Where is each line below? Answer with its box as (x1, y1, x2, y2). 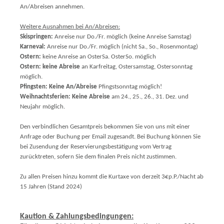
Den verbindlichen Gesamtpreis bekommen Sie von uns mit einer (20, 123, 190, 130)
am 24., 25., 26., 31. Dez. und (110, 93, 188, 100)
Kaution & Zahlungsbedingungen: (20, 212, 133, 220)
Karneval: (20, 43, 45, 50)
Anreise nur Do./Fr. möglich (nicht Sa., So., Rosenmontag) (45, 43, 198, 50)
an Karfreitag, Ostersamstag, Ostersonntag (80, 63, 192, 70)
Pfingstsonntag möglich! (97, 83, 162, 90)
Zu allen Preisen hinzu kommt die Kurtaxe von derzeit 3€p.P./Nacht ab (20, 173, 203, 180)
